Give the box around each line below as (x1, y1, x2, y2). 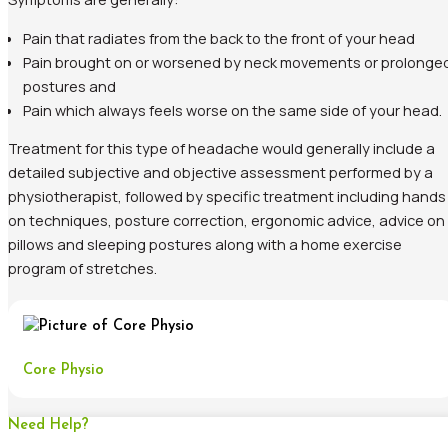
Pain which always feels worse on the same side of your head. (22, 99, 442, 120)
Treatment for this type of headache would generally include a (8, 138, 435, 159)
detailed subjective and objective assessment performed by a (8, 162, 433, 183)
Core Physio (23, 362, 104, 378)
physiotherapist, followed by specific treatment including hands (8, 186, 446, 207)
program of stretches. (8, 258, 157, 279)
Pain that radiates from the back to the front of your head (22, 27, 415, 48)
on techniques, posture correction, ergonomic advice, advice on (8, 210, 445, 231)
